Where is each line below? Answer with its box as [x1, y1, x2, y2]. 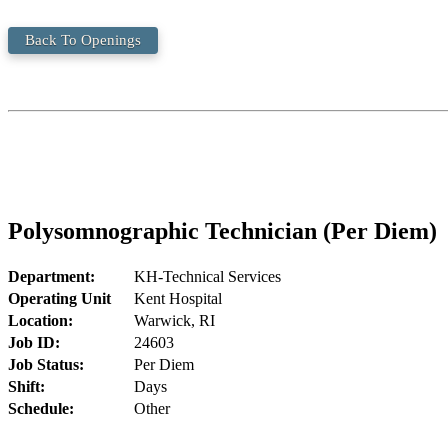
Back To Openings [25, 32, 141, 48]
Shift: [8, 377, 45, 395]
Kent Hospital [134, 289, 222, 307]
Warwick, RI [134, 311, 215, 329]
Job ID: [8, 333, 60, 351]
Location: [8, 311, 73, 329]
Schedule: [8, 399, 74, 417]
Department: [8, 267, 95, 285]
